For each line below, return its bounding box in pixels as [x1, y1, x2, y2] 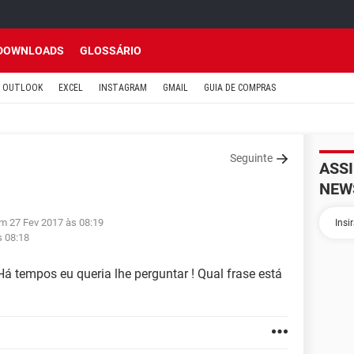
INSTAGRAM [99, 82, 147, 93]
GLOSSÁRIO [80, 44, 141, 57]
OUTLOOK [2, 82, 43, 93]
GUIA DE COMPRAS [204, 82, 276, 93]
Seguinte [230, 152, 273, 164]
